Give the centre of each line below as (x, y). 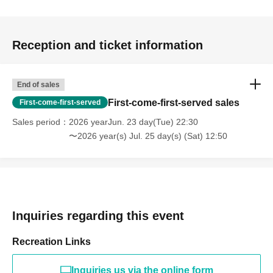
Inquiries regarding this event (98, 216)
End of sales (38, 85)
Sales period (36, 122)
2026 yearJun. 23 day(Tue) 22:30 (133, 122)
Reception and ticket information (108, 45)
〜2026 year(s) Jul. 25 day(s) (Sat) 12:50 (148, 136)
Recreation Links (51, 242)
